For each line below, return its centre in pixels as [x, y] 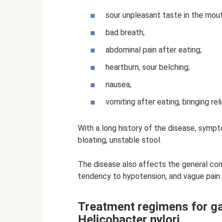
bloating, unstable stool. [120, 140]
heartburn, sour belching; [148, 67]
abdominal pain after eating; [154, 50]
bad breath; [125, 32]
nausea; [118, 85]
